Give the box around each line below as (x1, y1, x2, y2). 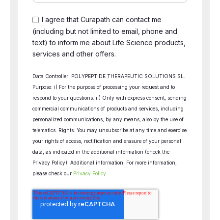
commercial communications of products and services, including (32, 106, 184, 112)
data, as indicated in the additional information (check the (32, 149, 169, 155)
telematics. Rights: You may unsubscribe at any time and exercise (32, 127, 187, 134)
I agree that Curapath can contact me (41, 15, 162, 24)
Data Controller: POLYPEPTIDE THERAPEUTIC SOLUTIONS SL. (32, 73, 185, 80)
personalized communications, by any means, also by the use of (32, 116, 184, 123)
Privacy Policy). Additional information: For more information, (32, 160, 177, 166)
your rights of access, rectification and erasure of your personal (32, 138, 181, 144)
